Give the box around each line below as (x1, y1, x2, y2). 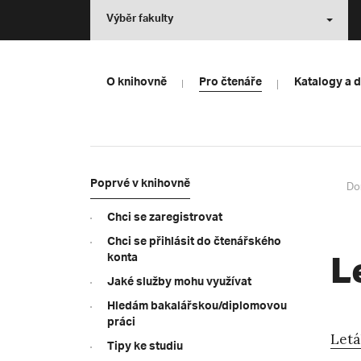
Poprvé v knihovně (90, 174, 190, 197)
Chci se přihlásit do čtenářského (107, 232, 281, 255)
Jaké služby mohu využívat (107, 272, 251, 295)
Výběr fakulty (106, 10, 173, 31)
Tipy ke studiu (107, 337, 183, 359)
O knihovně (106, 73, 167, 95)
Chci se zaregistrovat (107, 208, 222, 230)
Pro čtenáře (199, 73, 262, 95)
